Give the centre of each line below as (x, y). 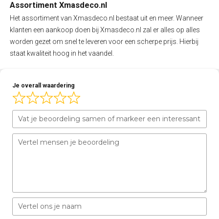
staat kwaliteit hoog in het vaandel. (62, 53)
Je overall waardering (44, 85)
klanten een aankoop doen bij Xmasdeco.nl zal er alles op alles (105, 30)
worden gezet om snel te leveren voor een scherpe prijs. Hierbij (104, 41)
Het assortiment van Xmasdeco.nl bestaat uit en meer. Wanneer (107, 18)
